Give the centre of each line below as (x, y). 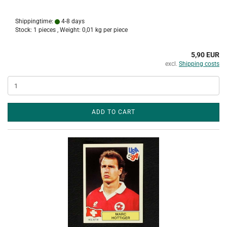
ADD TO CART (113, 112)
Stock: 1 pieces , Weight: (49, 30)
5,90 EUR (205, 55)
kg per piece (111, 30)
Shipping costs (199, 64)
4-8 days (72, 21)
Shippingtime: (35, 21)
